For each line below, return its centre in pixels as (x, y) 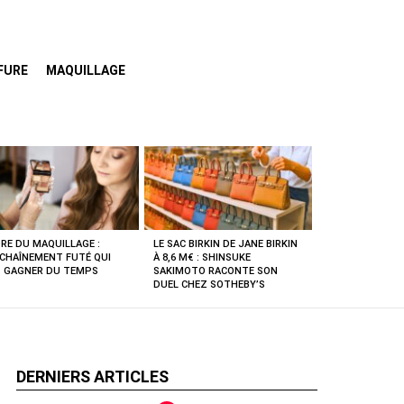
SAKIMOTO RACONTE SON (216, 271)
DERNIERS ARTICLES (92, 377)
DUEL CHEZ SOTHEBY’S (209, 285)
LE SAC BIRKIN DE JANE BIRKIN (225, 244)
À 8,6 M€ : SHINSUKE (202, 258)
